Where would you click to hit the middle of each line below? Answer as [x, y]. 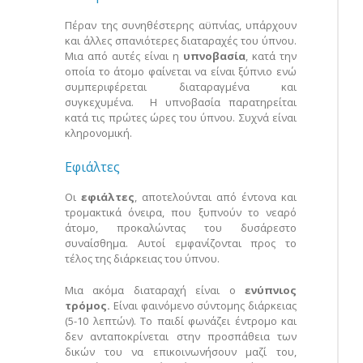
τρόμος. [89, 306]
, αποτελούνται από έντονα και [216, 197]
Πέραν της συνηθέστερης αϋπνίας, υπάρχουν [181, 26]
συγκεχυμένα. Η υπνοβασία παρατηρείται [181, 102]
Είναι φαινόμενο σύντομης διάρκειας [205, 306]
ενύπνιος [271, 290]
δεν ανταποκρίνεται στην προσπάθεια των [181, 337]
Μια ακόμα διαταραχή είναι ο [155, 290]
